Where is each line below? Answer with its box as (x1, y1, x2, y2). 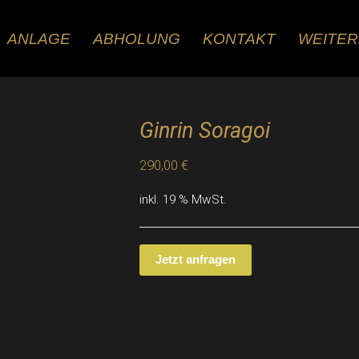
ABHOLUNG (92, 30, 180, 47)
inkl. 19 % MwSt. (139, 192, 227, 208)
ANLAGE (6, 30, 71, 47)
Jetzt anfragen (155, 252, 236, 267)
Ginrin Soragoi (139, 118, 270, 143)
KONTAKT (202, 30, 276, 47)
